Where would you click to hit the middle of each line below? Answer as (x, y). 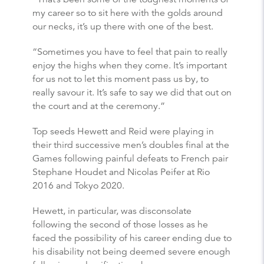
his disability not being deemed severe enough (131, 251)
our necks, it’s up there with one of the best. (123, 26)
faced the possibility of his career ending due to (132, 238)
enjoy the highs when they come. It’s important (130, 65)
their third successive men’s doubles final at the (131, 145)
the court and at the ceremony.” (99, 106)
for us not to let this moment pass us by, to (121, 79)
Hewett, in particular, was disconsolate (112, 211)
